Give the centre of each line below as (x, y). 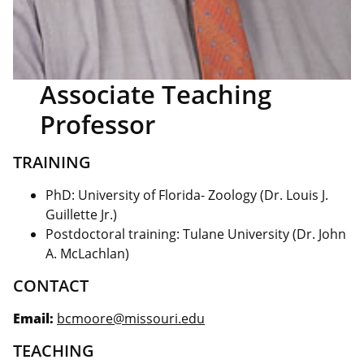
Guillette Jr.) (81, 214)
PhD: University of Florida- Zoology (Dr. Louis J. (187, 195)
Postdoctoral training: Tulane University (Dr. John (196, 234)
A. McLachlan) (87, 253)
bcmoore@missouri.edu (131, 318)
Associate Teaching (156, 94)
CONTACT (51, 285)
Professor (98, 124)
